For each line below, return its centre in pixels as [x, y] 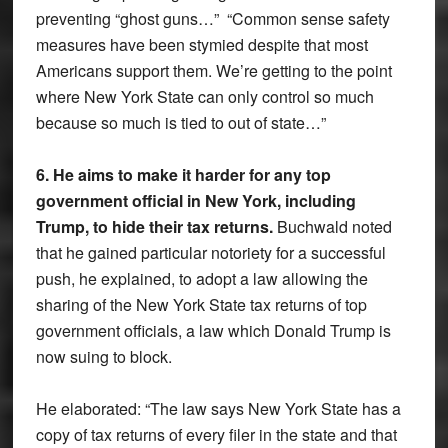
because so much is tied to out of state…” [180, 122]
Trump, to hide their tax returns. [156, 226]
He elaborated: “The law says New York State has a [218, 408]
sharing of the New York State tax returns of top [201, 304]
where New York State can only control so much [204, 96]
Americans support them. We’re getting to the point [213, 70]
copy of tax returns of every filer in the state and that [216, 434]
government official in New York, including [195, 200]
